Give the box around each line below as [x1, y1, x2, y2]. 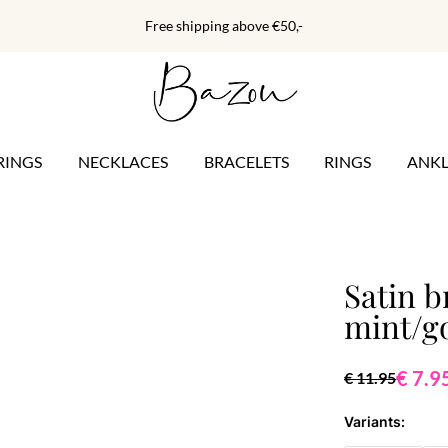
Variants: [344, 413, 406, 431]
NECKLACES [77, 152, 168, 172]
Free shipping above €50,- [145, 17, 303, 34]
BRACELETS [203, 152, 289, 172]
